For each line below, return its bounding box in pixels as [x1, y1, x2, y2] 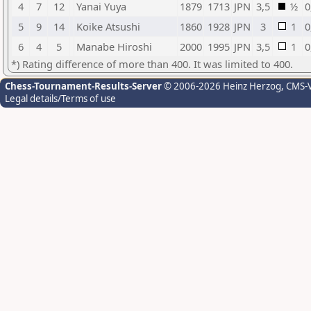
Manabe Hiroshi [76, 40, 152, 53]
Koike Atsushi [76, 19, 140, 33]
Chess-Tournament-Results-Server [5, 80, 162, 92]
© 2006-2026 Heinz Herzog [162, 80, 281, 92]
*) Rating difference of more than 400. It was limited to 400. [11, 57, 293, 71]
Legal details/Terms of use [5, 92, 116, 105]
